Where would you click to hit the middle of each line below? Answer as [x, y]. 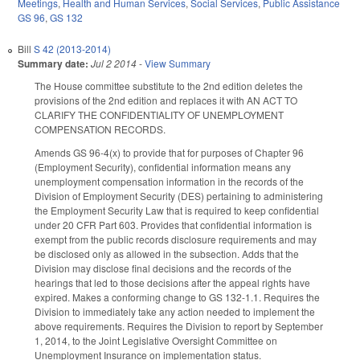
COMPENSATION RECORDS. [100, 129]
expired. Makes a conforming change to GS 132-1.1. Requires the [177, 297]
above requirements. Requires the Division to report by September [179, 325]
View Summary [178, 63]
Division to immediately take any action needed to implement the [175, 311]
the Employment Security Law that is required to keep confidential [177, 210]
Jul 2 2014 [114, 63]
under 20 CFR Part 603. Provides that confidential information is [173, 224]
